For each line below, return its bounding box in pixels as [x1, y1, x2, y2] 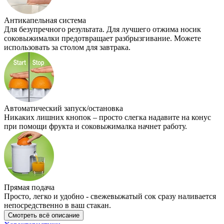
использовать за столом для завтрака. [4, 42, 130, 51]
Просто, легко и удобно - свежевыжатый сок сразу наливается [4, 191, 216, 200]
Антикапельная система [4, 15, 86, 24]
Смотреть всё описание [8, 211, 79, 219]
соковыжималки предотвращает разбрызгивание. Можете [4, 33, 201, 42]
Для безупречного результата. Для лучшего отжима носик [4, 24, 201, 33]
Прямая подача [4, 182, 54, 191]
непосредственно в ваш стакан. [4, 200, 111, 209]
